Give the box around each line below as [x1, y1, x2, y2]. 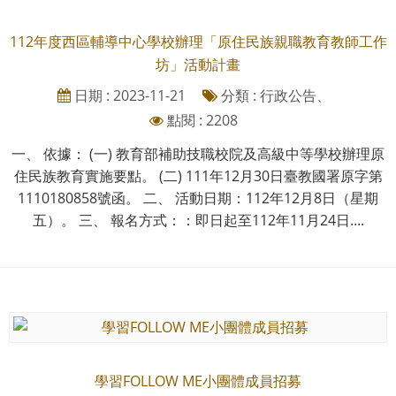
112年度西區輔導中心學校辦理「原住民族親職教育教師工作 [9, 31, 387, 51]
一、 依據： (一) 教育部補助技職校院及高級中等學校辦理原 [11, 143, 385, 164]
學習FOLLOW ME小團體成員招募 [95, 370, 301, 391]
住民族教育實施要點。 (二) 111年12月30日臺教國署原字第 [13, 165, 383, 186]
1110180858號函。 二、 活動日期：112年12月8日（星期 [18, 187, 378, 208]
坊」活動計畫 [156, 54, 240, 74]
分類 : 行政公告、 [217, 85, 331, 105]
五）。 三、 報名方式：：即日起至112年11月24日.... [32, 209, 364, 230]
